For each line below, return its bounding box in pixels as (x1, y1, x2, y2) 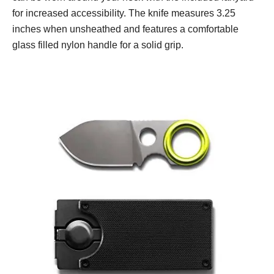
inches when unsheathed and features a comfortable (12, 24, 239, 35)
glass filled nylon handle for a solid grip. (12, 40, 183, 51)
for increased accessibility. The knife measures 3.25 (12, 8, 235, 19)
